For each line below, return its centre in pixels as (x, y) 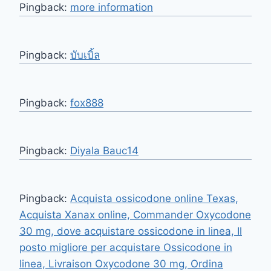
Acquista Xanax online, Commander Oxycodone (135, 214)
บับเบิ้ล (85, 55)
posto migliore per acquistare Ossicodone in (126, 247)
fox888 (87, 103)
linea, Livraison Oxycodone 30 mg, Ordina (121, 263)
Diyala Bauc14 (104, 150)
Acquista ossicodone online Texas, (154, 198)
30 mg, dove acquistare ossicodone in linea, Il (131, 231)
